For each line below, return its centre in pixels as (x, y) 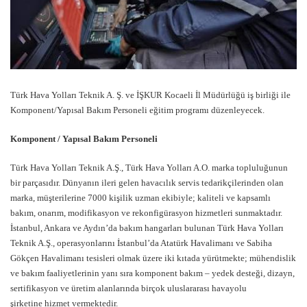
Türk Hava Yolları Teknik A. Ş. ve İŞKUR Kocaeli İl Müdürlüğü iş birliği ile (150, 95)
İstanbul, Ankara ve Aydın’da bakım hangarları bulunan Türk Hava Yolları (147, 228)
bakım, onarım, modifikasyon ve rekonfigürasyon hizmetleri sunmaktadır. (146, 213)
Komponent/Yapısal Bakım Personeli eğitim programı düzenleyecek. (137, 110)
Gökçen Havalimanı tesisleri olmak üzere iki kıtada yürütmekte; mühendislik (153, 258)
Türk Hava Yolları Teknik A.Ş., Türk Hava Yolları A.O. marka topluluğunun (149, 168)
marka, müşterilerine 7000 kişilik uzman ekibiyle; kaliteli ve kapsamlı (140, 198)
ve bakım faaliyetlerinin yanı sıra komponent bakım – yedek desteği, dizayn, (152, 273)
